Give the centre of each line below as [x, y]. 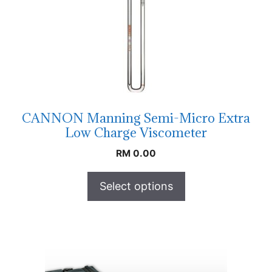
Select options [136, 186]
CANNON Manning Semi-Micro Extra [136, 118]
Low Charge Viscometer [136, 132]
